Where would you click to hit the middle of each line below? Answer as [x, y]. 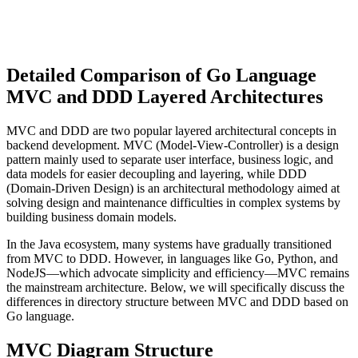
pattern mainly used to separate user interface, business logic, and [170, 160]
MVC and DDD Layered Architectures [165, 97]
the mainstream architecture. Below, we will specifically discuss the [175, 288]
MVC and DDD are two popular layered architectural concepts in [171, 131]
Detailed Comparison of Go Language [161, 76]
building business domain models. [91, 217]
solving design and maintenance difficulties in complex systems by [173, 203]
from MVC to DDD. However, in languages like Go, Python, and [172, 259]
